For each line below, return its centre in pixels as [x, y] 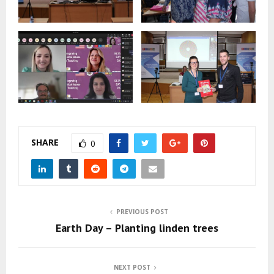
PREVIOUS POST [142, 212]
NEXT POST [132, 268]
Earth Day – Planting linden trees [137, 228]
